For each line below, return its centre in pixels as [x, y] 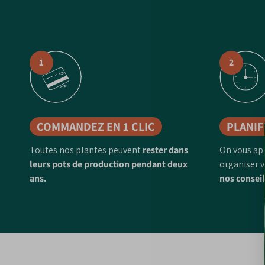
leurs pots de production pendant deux [109, 164]
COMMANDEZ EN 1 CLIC [96, 126]
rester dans [164, 150]
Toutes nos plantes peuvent [85, 150]
